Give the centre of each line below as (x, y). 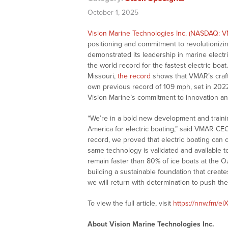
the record (134, 76)
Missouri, (103, 76)
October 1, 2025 (113, 13)
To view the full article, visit (130, 204)
